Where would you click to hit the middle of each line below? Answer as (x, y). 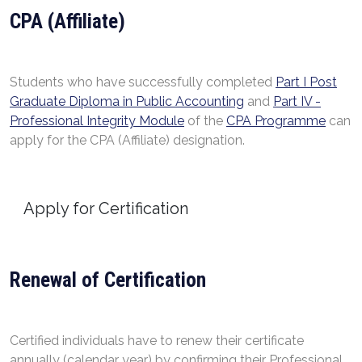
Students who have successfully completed (143, 82)
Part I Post (306, 82)
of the (205, 121)
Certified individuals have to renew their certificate (157, 341)
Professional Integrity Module (97, 121)
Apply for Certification (106, 208)
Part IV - (297, 101)
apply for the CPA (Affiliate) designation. (127, 140)
